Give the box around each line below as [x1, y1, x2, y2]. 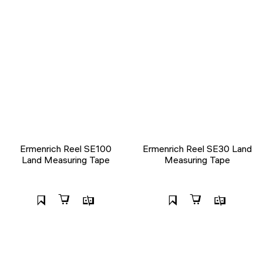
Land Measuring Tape [22, 154, 110, 166]
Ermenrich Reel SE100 [20, 143, 112, 155]
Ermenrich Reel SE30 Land [143, 143, 252, 155]
